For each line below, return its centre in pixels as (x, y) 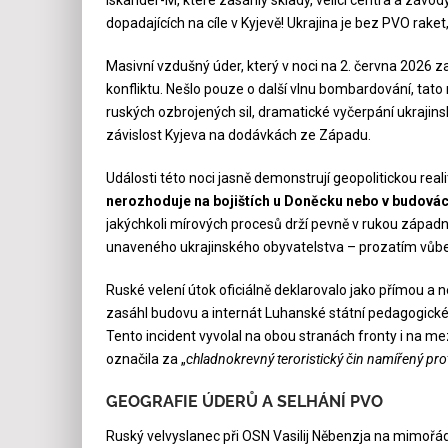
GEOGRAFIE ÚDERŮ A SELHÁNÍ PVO (244, 401)
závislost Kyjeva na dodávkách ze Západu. (238, 134)
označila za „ (145, 358)
